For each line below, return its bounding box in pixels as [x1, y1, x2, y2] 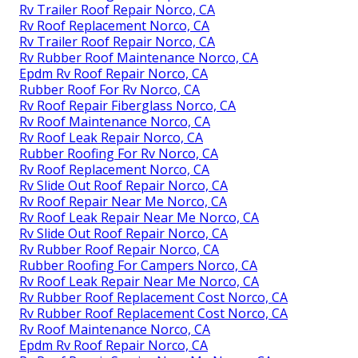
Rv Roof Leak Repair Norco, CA [19, 128, 203, 146]
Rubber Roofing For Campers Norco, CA [19, 256, 257, 274]
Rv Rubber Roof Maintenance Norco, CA [19, 48, 258, 66]
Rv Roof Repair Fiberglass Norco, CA [19, 96, 236, 114]
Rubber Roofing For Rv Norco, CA [19, 144, 218, 162]
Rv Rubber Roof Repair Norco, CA [19, 240, 219, 258]
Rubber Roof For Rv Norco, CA [19, 80, 200, 98]
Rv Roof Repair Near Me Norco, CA [19, 192, 227, 210]
